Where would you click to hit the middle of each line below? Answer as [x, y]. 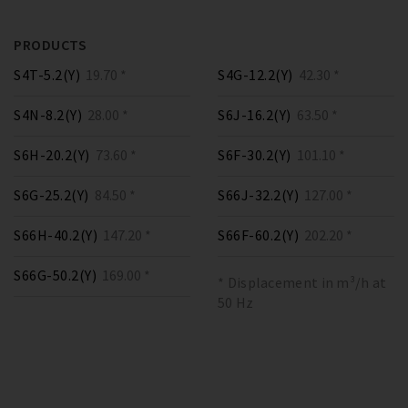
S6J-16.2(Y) [255, 114]
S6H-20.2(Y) [52, 154]
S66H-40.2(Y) [56, 235]
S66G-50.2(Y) [55, 275]
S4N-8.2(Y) [48, 114]
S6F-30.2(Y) [255, 154]
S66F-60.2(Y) [258, 235]
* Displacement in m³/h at [302, 282]
